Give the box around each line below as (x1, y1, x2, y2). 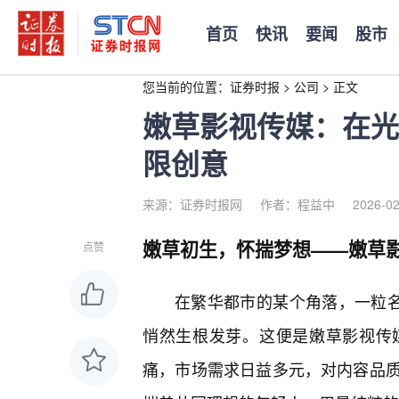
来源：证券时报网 (142, 195, 242, 213)
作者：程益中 (260, 195, 335, 213)
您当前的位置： (142, 77, 230, 95)
